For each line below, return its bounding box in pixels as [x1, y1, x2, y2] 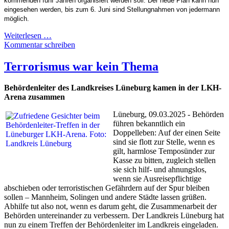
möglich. [4, 14, 29, 22]
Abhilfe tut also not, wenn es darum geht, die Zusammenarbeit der [4, 202, 217, 211]
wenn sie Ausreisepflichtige [113, 174, 201, 184]
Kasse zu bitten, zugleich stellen [113, 156, 216, 165]
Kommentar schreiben [4, 40, 75, 49]
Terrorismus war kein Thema [4, 59, 158, 73]
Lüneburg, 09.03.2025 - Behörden [113, 110, 224, 119]
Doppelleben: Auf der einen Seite [113, 128, 220, 138]
